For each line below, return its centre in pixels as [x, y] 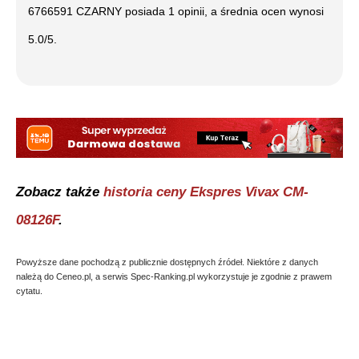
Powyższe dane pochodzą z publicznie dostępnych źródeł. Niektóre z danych [167, 262]
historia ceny [147, 192]
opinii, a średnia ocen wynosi [249, 11]
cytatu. [29, 291]
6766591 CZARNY [75, 11]
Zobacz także [60, 192]
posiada [145, 11]
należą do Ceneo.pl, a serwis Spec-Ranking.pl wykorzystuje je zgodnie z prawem [174, 277]
